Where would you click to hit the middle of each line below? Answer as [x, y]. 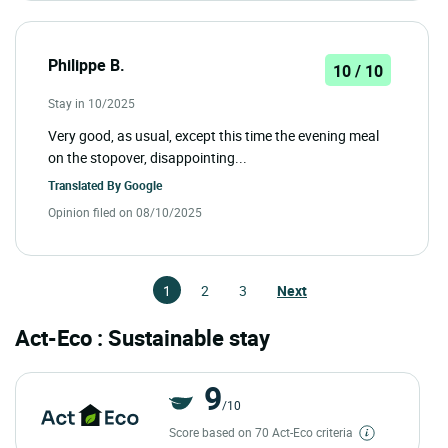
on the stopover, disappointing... [147, 157]
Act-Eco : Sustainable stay [142, 337]
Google [143, 184]
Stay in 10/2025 [91, 102]
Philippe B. [86, 64]
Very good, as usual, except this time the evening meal [213, 135]
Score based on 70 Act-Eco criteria [262, 431]
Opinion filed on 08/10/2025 [125, 211]
